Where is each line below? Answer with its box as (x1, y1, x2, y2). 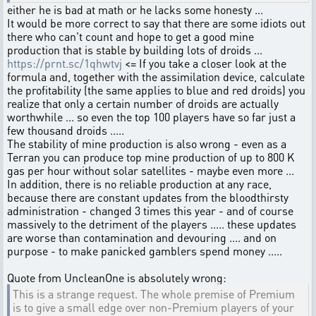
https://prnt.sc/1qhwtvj (7, 56, 122, 71)
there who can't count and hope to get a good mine (7, 29, 254, 44)
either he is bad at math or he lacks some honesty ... (7, 2, 263, 17)
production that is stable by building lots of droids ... (7, 42, 262, 57)
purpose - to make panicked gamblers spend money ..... (7, 243, 282, 258)
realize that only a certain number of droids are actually (7, 96, 279, 111)
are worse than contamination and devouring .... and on (7, 230, 276, 245)
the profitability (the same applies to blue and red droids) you (7, 83, 305, 97)
